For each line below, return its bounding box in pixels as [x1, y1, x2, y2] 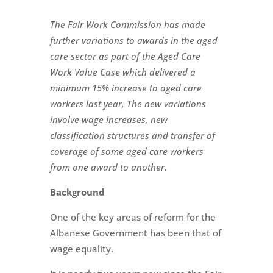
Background [49, 185, 105, 198]
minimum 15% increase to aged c [49, 81, 188, 94]
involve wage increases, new [49, 113, 168, 126]
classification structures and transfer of [49, 129, 215, 141]
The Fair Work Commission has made [49, 18, 205, 30]
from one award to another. [49, 160, 167, 173]
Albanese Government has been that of [49, 226, 221, 239]
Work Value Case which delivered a [49, 65, 196, 78]
